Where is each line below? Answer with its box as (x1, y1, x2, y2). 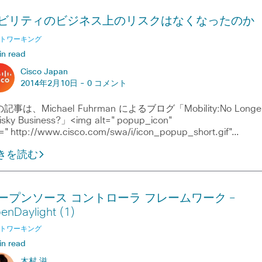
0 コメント (87, 80, 127, 88)
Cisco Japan (20, 68, 68, 77)
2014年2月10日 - (20, 80, 87, 88)
